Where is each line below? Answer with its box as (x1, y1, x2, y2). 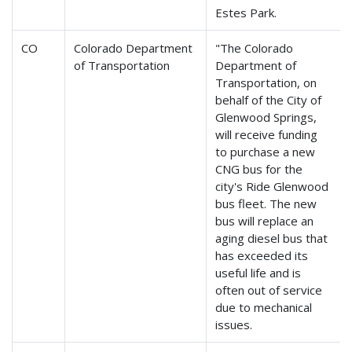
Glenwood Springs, (215, 109, 317, 126)
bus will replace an (215, 213, 314, 229)
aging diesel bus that (215, 230, 328, 247)
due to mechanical (215, 299, 313, 316)
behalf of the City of (215, 92, 322, 108)
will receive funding (215, 126, 318, 143)
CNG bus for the (215, 161, 303, 178)
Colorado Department (74, 40, 193, 57)
